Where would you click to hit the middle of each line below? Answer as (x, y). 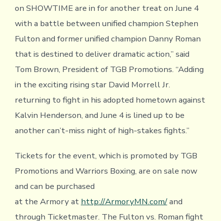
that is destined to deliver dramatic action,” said (102, 54)
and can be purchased (55, 186)
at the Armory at (48, 202)
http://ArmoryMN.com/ (124, 202)
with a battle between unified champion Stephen (106, 24)
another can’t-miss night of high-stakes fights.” (102, 131)
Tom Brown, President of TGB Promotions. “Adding (109, 70)
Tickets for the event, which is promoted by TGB (106, 156)
